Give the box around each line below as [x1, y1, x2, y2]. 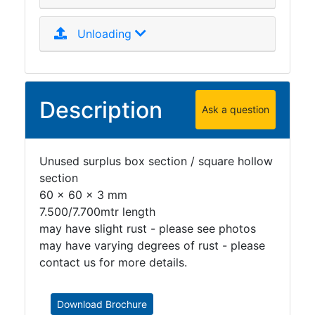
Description [39, 96, 162, 124]
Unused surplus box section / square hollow [39, 153, 273, 168]
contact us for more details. [39, 255, 187, 269]
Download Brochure [57, 297, 147, 310]
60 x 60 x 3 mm [39, 187, 127, 202]
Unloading [67, 26, 135, 41]
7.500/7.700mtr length [39, 204, 155, 219]
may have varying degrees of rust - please [39, 238, 265, 252]
